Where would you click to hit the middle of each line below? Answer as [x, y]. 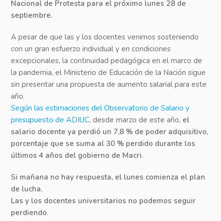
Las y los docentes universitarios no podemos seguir [104, 201]
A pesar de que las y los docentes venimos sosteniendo [105, 37]
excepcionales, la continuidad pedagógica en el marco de [107, 61]
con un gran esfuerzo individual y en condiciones [91, 49]
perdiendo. [30, 213]
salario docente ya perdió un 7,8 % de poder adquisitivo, [110, 132]
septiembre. [32, 16]
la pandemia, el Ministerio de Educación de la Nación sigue [109, 73]
